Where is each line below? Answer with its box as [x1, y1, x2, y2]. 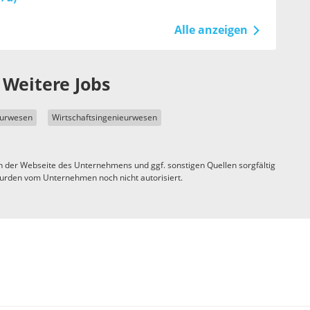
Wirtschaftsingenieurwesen [52, 113, 157, 122]
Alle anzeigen [174, 24, 248, 37]
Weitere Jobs [3, 75, 110, 95]
